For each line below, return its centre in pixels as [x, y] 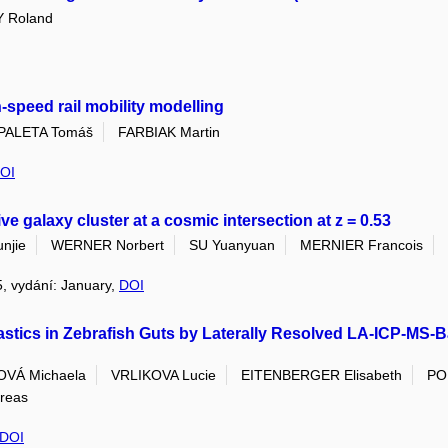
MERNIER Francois [361, 244]
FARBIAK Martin [169, 131]
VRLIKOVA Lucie [163, 375]
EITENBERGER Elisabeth [321, 375]
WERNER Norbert [107, 244]
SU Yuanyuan [232, 244]
